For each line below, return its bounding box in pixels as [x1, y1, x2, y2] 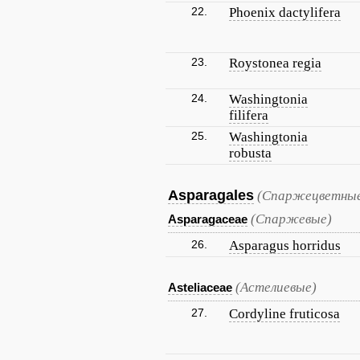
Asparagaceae [168, 212, 247, 226]
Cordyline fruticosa [229, 306, 340, 321]
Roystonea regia [229, 55, 321, 71]
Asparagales [168, 187, 254, 203]
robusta [229, 145, 272, 161]
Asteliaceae [168, 280, 232, 294]
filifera [229, 108, 268, 123]
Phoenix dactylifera [229, 5, 341, 20]
